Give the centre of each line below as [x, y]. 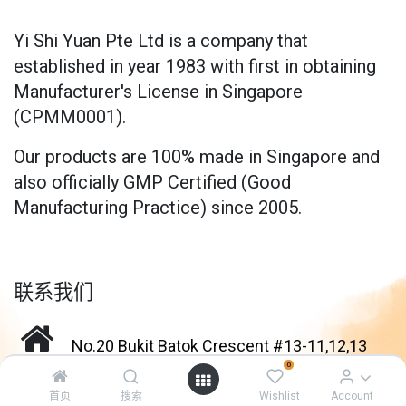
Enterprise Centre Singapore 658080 [144, 372]
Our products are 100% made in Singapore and [197, 157]
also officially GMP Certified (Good [152, 183]
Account [352, 396]
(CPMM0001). [72, 117]
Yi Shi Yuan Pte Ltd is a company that [161, 41]
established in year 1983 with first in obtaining [195, 67]
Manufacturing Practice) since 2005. [158, 208]
